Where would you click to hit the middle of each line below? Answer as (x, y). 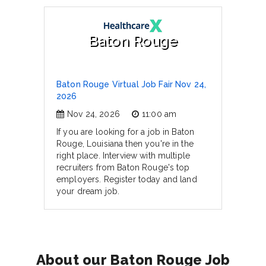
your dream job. (88, 191)
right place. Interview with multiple (123, 156)
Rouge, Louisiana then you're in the (125, 144)
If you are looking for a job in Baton (126, 132)
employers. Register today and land (127, 179)
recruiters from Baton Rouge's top (123, 167)
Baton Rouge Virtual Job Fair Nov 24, (132, 84)
